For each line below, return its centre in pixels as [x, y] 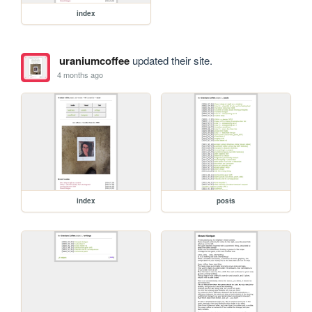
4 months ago [80, 75]
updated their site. [171, 60]
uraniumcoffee [94, 60]
